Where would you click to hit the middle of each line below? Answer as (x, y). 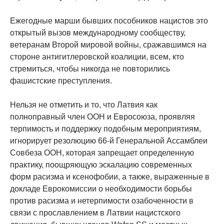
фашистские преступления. (61, 81)
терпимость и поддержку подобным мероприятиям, (105, 129)
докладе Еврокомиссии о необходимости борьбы (101, 189)
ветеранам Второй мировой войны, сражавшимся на (108, 45)
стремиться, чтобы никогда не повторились (90, 69)
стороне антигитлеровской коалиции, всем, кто (97, 57)
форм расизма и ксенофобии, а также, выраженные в (110, 177)
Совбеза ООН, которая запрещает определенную (102, 153)
